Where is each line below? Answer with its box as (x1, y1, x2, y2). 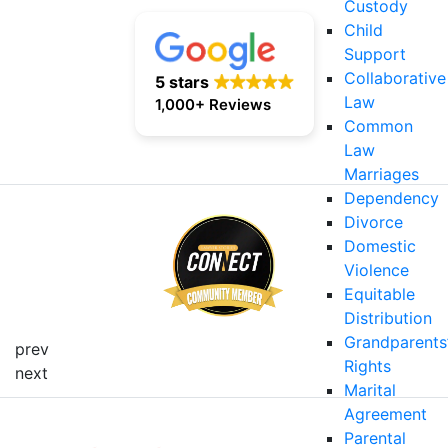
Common (344, 115, 413, 136)
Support (344, 43, 406, 64)
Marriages (344, 163, 419, 184)
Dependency (344, 187, 439, 208)
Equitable (344, 283, 415, 304)
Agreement (344, 403, 427, 424)
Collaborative (344, 67, 446, 88)
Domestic (344, 235, 416, 256)
